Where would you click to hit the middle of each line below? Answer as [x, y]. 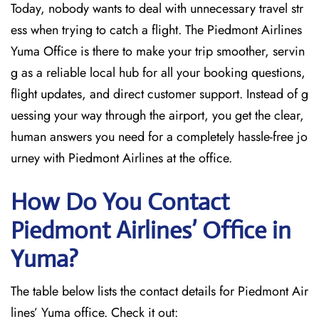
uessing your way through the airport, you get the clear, [157, 115]
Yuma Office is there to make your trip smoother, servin [158, 51]
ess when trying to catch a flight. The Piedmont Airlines [156, 30]
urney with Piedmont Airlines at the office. [121, 158]
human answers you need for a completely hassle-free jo [159, 137]
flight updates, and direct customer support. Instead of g [159, 94]
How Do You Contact [120, 202]
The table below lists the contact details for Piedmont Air [159, 291]
